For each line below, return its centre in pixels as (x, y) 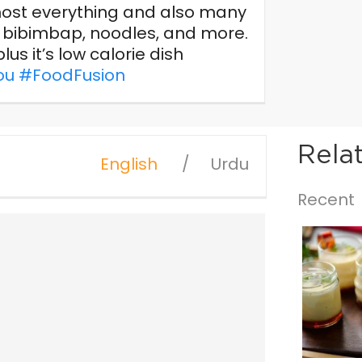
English (129, 164)
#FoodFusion (72, 75)
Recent (326, 200)
